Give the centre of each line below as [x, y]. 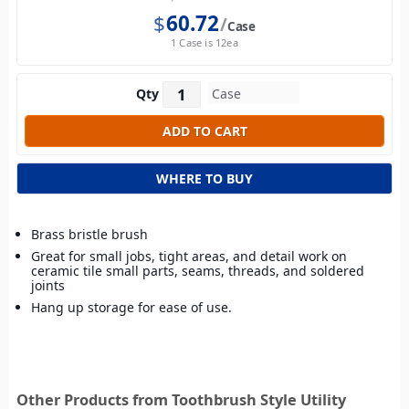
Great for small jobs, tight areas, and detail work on [189, 257]
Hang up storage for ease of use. [131, 308]
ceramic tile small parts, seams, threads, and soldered [198, 271]
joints [48, 286]
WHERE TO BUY [204, 179]
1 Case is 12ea [204, 43]
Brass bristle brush [89, 235]
